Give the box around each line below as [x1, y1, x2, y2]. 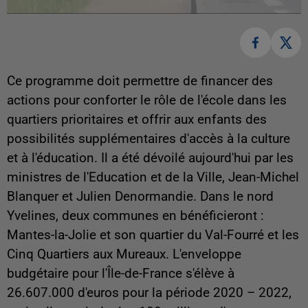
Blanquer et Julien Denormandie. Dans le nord [7, 189, 274, 205]
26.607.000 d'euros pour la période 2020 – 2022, [7, 285, 291, 301]
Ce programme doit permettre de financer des [7, 74, 273, 89]
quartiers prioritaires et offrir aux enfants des [7, 112, 267, 128]
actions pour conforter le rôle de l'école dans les [7, 93, 287, 109]
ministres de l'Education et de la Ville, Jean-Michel [7, 170, 299, 186]
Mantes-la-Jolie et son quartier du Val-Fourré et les [7, 228, 299, 243]
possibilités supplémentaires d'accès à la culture [7, 131, 290, 147]
